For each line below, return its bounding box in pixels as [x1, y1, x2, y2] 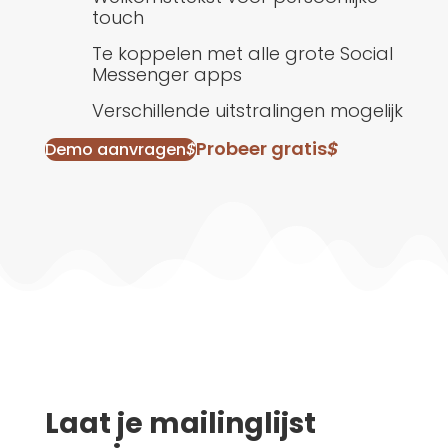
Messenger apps [91, 62, 242, 88]
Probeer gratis [195, 136, 327, 162]
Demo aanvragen [44, 138, 186, 162]
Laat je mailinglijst [44, 404, 316, 444]
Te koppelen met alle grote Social [91, 41, 393, 67]
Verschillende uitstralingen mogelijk [91, 98, 403, 124]
